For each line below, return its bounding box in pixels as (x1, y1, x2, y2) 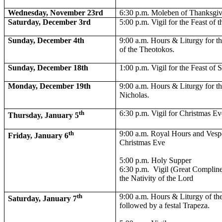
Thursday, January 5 (8, 111, 79, 120)
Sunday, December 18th (8, 63, 89, 72)
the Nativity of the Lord (119, 174, 194, 182)
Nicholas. (119, 91, 150, 99)
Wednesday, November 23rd (8, 8, 104, 17)
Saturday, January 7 (8, 194, 77, 203)
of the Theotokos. (119, 45, 175, 54)
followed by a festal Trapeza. (119, 201, 210, 210)
